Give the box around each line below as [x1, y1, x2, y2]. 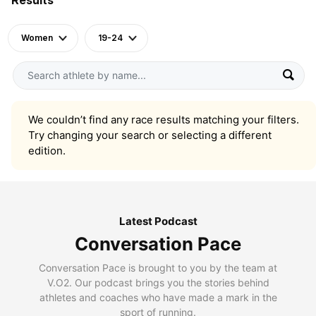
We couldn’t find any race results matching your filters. [28, 112, 299, 126]
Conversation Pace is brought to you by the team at [39, 261, 277, 274]
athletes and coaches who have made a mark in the [39, 291, 277, 303]
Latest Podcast [119, 214, 197, 228]
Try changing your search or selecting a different [28, 128, 272, 142]
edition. [28, 143, 66, 157]
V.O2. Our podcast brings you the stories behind [47, 276, 269, 288]
